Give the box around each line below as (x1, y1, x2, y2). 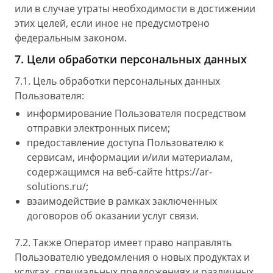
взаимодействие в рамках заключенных (27, 194, 217, 208)
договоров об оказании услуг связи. (27, 209, 199, 222)
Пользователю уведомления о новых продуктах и (15, 250, 250, 264)
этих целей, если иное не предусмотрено (15, 16, 210, 30)
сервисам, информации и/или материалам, (27, 151, 233, 164)
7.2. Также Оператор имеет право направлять (15, 236, 232, 249)
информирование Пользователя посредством (27, 107, 246, 120)
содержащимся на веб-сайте (27, 165, 165, 179)
